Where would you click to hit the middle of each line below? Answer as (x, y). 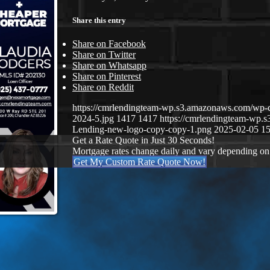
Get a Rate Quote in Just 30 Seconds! (143, 140)
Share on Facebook (109, 44)
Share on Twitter (104, 55)
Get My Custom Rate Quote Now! (140, 162)
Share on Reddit (103, 87)
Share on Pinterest (107, 77)
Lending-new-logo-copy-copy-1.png (142, 130)
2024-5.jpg (93, 119)
